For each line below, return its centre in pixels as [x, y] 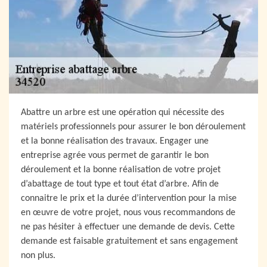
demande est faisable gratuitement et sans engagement [129, 241]
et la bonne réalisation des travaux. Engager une [115, 141]
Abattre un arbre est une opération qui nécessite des [122, 113]
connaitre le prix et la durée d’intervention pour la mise [129, 198]
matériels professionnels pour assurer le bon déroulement [133, 127]
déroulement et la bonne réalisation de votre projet [121, 170]
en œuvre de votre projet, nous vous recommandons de [128, 213]
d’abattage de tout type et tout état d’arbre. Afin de [120, 184]
